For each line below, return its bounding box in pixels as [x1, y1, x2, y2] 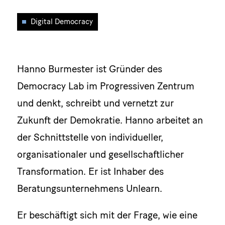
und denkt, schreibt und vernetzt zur [17, 96, 174, 109]
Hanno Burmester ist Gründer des [17, 62, 162, 75]
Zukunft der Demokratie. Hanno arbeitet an [17, 114, 203, 126]
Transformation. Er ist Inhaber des [17, 165, 164, 177]
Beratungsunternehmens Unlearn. [17, 182, 162, 194]
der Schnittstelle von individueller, [17, 131, 163, 143]
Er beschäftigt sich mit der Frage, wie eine [17, 209, 197, 221]
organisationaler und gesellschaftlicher [17, 148, 184, 160]
